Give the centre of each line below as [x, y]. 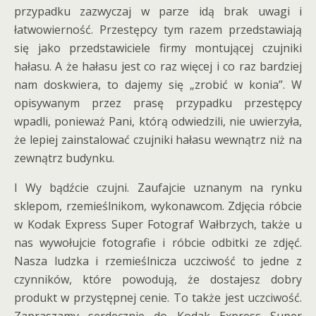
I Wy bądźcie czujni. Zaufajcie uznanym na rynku [158, 188]
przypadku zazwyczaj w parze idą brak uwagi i [158, 11]
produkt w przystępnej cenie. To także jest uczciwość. [158, 298]
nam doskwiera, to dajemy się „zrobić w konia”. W [158, 85]
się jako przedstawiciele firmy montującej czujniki [158, 48]
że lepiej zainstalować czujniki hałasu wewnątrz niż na [158, 140]
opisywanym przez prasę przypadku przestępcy [158, 103]
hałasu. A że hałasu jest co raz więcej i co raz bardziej [158, 66]
